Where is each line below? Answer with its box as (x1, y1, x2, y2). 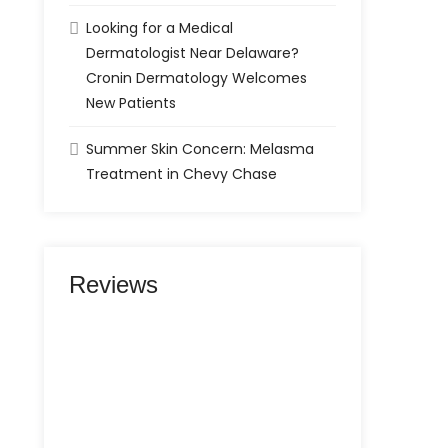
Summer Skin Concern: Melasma (86, 139, 315, 159)
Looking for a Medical (86, 18, 234, 38)
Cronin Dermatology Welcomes (86, 68, 308, 88)
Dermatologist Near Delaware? (86, 43, 300, 63)
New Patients (86, 93, 177, 113)
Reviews (69, 271, 159, 298)
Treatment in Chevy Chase (86, 164, 278, 184)
